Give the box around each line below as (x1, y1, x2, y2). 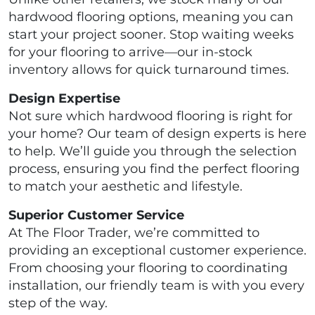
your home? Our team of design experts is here (8, 126, 307, 142)
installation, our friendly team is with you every (8, 278, 304, 294)
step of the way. (8, 295, 108, 311)
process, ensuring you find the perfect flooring (8, 161, 300, 177)
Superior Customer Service (8, 207, 188, 224)
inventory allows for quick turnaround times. (8, 62, 289, 78)
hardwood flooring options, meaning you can (8, 9, 293, 25)
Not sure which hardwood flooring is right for (8, 108, 292, 124)
